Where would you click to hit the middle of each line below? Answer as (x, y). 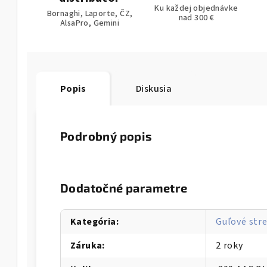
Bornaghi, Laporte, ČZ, (90, 14)
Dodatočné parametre (124, 188)
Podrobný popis (106, 136)
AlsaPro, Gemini (89, 23)
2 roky (229, 246)
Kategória (93, 222)
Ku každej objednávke (196, 8)
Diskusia (154, 89)
